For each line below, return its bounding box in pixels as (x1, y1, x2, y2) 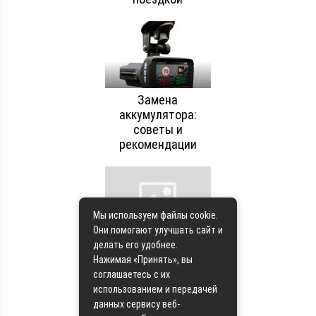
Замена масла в (115, 237, 201, 253)
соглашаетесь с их (93, 269, 170, 280)
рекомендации (119, 136, 197, 152)
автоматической (113, 252, 203, 267)
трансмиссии (122, 267, 194, 282)
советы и (133, 121, 183, 137)
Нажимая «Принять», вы (93, 254, 193, 265)
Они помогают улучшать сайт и (93, 224, 223, 236)
